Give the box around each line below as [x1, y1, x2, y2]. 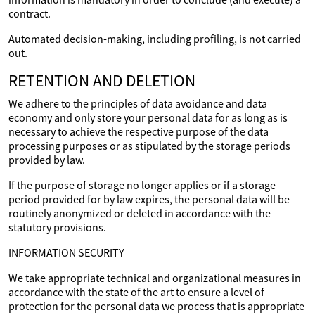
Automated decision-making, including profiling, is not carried [8, 32, 301, 46]
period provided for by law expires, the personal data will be [8, 192, 290, 206]
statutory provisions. [8, 220, 106, 234]
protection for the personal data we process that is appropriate [8, 299, 304, 313]
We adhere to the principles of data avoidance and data [8, 96, 267, 110]
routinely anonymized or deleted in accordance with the [8, 206, 271, 220]
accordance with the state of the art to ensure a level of [8, 285, 264, 299]
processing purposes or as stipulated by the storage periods [8, 139, 290, 153]
